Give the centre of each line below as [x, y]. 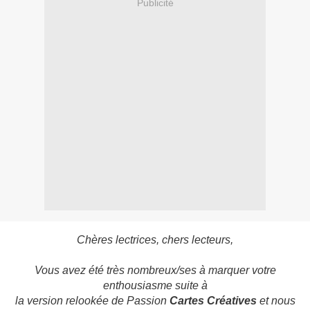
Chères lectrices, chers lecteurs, [155, 240]
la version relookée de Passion [92, 301]
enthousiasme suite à [155, 286]
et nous [277, 301]
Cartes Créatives [214, 301]
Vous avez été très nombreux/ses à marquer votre [155, 271]
